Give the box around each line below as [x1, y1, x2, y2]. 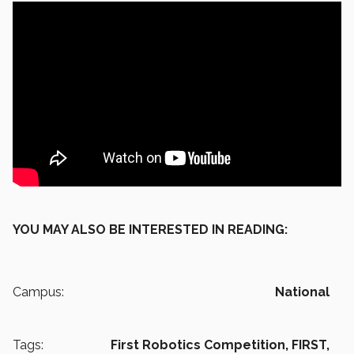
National [275, 284, 330, 300]
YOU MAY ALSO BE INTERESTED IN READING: [13, 222, 288, 238]
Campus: [13, 284, 64, 300]
